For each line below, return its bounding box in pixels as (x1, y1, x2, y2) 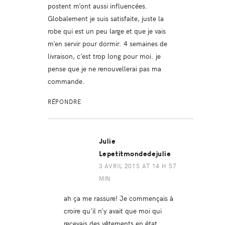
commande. (47, 75, 85, 86)
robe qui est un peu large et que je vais (47, 25, 166, 36)
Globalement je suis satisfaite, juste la (47, 13, 164, 23)
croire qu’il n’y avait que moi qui (63, 205, 162, 215)
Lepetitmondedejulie (98, 149, 171, 158)
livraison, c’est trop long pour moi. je (47, 50, 161, 61)
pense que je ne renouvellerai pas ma (47, 63, 161, 73)
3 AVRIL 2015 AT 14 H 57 (98, 161, 177, 170)
